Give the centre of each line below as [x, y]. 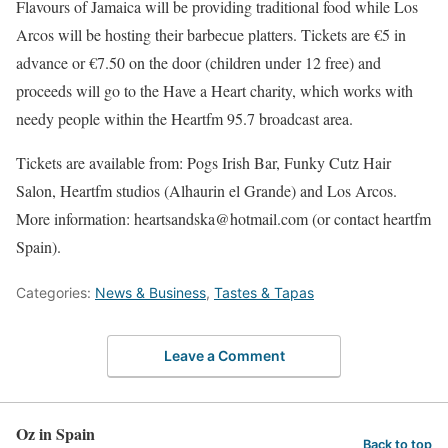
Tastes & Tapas [264, 293]
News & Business [150, 293]
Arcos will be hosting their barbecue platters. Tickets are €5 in [211, 35]
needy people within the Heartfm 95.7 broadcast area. [184, 119]
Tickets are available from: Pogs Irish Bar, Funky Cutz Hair [203, 163]
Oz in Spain [55, 433]
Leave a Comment [224, 355]
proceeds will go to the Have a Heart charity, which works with [214, 91]
